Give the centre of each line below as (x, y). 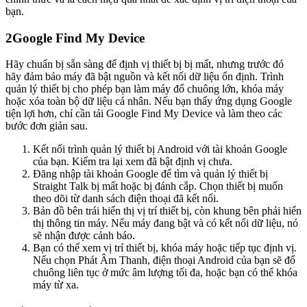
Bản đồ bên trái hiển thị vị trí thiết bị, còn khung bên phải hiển (167, 211)
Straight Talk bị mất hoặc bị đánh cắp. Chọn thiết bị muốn (158, 186)
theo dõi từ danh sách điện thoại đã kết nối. (126, 199)
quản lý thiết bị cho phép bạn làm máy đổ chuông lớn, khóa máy (145, 89)
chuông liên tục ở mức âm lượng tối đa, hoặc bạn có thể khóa (165, 273)
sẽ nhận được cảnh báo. (84, 236)
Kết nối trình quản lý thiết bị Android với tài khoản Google (160, 149)
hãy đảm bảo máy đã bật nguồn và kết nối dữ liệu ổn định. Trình (145, 77)
